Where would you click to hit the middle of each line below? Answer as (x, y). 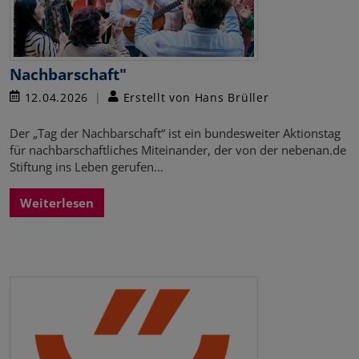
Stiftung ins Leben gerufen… (87, 166)
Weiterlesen (57, 202)
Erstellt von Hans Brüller (194, 97)
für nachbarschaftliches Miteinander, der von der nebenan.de (178, 149)
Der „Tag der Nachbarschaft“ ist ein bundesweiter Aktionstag (175, 133)
